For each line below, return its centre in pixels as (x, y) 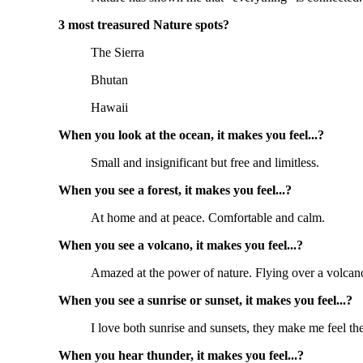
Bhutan (109, 80)
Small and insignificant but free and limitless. (205, 163)
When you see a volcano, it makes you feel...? (181, 246)
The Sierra (117, 53)
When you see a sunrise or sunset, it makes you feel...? (205, 301)
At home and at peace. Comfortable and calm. (208, 218)
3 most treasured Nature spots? (144, 25)
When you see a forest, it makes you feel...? (175, 190)
